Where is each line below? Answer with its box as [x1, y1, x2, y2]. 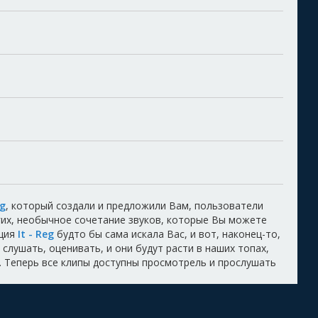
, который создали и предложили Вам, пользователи [6, 199, 263, 213]
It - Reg [18, 227, 54, 241]
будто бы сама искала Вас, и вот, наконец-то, [54, 227, 280, 241]
